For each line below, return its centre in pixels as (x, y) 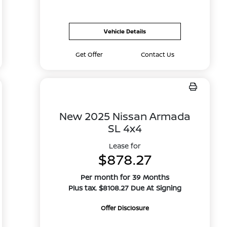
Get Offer (89, 54)
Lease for (125, 146)
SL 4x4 (125, 128)
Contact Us (157, 54)
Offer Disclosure (125, 208)
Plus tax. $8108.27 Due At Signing (125, 188)
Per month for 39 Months (125, 177)
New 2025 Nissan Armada (125, 116)
